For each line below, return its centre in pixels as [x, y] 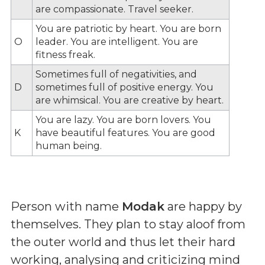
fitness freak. [65, 54]
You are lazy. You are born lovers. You [123, 119]
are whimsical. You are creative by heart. [130, 100]
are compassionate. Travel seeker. [114, 9]
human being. [69, 146]
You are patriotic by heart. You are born [128, 28]
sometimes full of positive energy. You [125, 87]
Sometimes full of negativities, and [116, 74]
